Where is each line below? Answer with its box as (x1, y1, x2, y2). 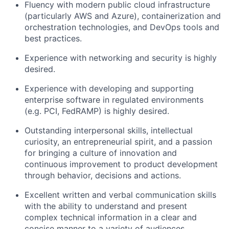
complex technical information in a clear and (25, 212, 197, 222)
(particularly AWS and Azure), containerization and (25, 10, 221, 21)
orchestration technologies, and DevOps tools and (25, 21, 219, 32)
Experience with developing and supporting (25, 83, 194, 94)
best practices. (25, 33, 82, 43)
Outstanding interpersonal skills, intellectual (25, 125, 193, 135)
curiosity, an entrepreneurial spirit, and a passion (25, 136, 212, 147)
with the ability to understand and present (25, 200, 187, 211)
